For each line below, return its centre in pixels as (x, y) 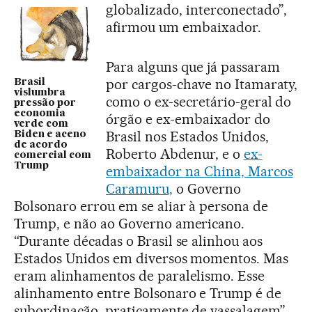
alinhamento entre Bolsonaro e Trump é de (148, 293)
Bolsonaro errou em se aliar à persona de (141, 206)
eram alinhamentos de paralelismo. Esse (140, 275)
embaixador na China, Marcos (200, 171)
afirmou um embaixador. (184, 27)
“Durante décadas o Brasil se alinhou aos (139, 241)
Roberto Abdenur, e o (175, 154)
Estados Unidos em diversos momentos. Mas (151, 258)
